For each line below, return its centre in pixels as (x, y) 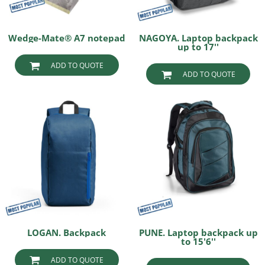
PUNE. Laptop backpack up (198, 232)
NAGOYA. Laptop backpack (198, 38)
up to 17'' (198, 47)
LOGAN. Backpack (67, 232)
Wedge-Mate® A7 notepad (67, 38)
